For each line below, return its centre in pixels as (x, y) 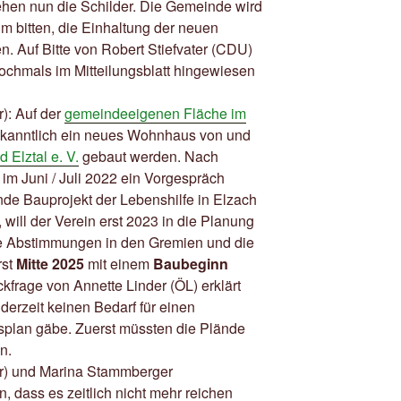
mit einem (119, 264)
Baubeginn (191, 264)
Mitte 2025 (50, 264)
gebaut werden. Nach (149, 157)
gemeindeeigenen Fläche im (155, 114)
